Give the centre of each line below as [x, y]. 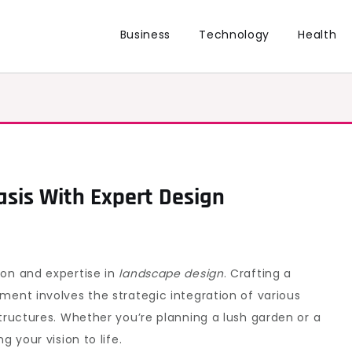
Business [145, 35]
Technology [235, 35]
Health [317, 35]
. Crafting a [258, 273]
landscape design [171, 273]
